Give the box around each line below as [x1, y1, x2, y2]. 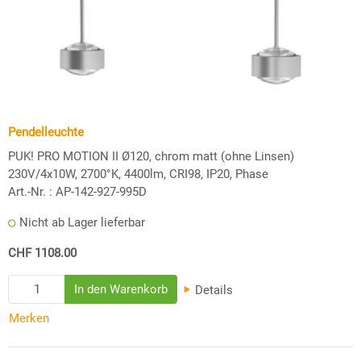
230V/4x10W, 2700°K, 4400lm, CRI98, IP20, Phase [8, 166, 268, 181]
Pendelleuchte [8, 124, 84, 139]
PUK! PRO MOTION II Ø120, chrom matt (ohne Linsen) [8, 148, 294, 164]
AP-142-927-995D [56, 184, 147, 199]
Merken [9, 311, 49, 326]
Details [192, 282, 234, 297]
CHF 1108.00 [8, 245, 77, 260]
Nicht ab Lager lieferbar [19, 214, 145, 230]
